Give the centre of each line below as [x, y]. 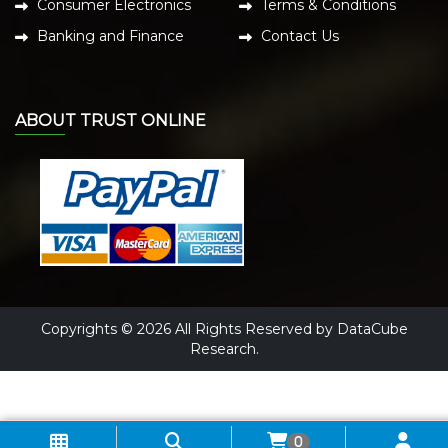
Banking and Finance [110, 36]
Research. [224, 348]
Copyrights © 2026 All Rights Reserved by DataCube [224, 328]
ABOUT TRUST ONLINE [110, 121]
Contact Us [300, 36]
